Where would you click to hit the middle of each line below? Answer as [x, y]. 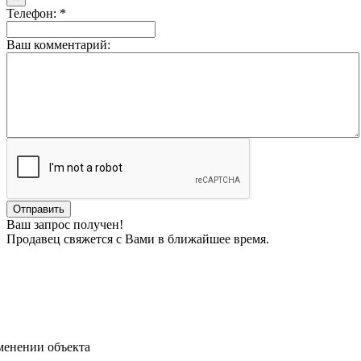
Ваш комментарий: [58, 44]
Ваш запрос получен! [65, 224]
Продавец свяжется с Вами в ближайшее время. [138, 239]
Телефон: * [36, 13]
